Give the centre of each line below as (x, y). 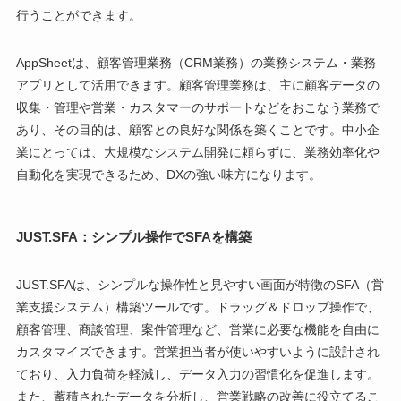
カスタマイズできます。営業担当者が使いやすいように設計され (197, 351)
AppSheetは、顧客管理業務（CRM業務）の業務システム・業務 (196, 62)
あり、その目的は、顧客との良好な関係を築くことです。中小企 (197, 129)
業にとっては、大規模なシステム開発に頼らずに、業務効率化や (197, 152)
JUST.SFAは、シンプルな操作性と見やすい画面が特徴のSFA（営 (200, 284)
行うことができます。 (78, 15)
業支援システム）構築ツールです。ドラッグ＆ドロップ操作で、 (197, 307)
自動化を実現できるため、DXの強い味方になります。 (168, 174)
